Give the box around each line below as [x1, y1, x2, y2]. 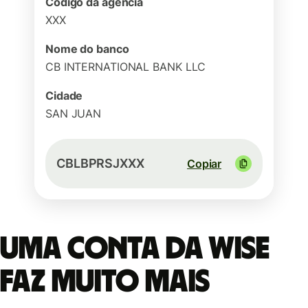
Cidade [45, 89, 83, 102]
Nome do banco [45, 42, 129, 56]
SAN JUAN [45, 107, 102, 120]
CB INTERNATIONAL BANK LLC [45, 60, 206, 74]
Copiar [187, 157, 221, 170]
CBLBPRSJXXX [56, 156, 144, 170]
